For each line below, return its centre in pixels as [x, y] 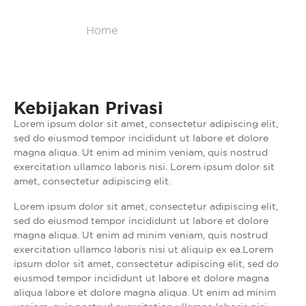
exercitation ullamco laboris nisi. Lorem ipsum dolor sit [144, 166]
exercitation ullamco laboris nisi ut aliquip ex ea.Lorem [143, 249]
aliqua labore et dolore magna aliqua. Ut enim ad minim [145, 292]
